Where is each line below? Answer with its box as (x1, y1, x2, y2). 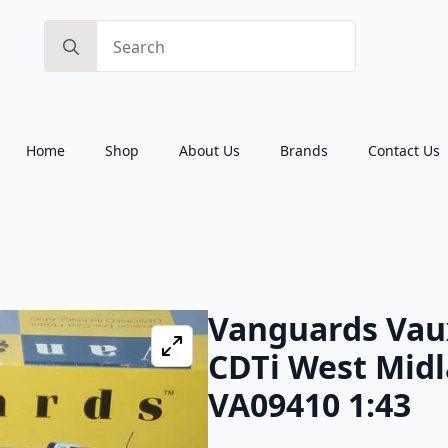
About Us (179, 141, 240, 160)
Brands (280, 141, 328, 160)
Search (44, 20, 97, 42)
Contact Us (368, 141, 440, 160)
